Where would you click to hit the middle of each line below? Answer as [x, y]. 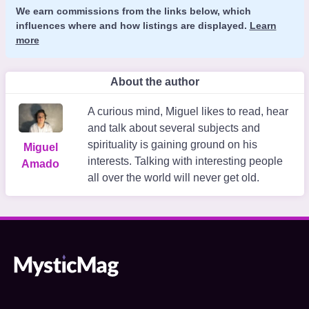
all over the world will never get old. [173, 177]
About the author [154, 81]
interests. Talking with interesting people [185, 161]
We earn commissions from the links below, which [133, 11]
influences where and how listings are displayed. [132, 25]
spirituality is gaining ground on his [172, 144]
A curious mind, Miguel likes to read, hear [188, 111]
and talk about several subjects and [173, 128]
